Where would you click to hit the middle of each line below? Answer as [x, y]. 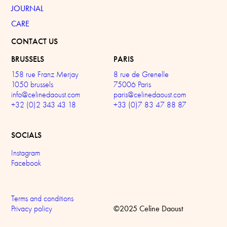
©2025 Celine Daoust [148, 208]
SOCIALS [27, 135]
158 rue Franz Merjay [45, 74]
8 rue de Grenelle [141, 74]
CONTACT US [35, 41]
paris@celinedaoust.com [150, 94]
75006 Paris [132, 84]
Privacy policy [32, 209]
